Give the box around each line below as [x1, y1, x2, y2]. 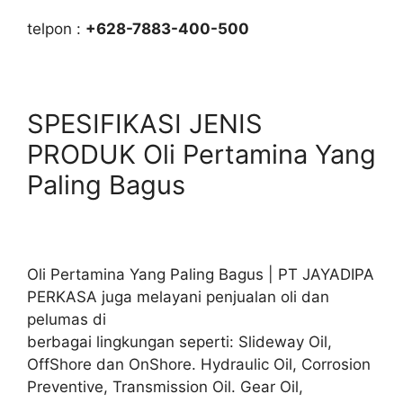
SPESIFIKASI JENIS [27, 107, 263, 139]
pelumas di [27, 310, 106, 329]
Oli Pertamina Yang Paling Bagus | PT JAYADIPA [27, 265, 374, 284]
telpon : [27, 19, 85, 38]
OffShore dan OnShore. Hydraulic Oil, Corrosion [27, 355, 371, 374]
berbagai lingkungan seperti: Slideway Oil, [27, 333, 332, 352]
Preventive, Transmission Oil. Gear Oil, [27, 378, 303, 397]
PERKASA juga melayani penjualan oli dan [27, 288, 329, 307]
